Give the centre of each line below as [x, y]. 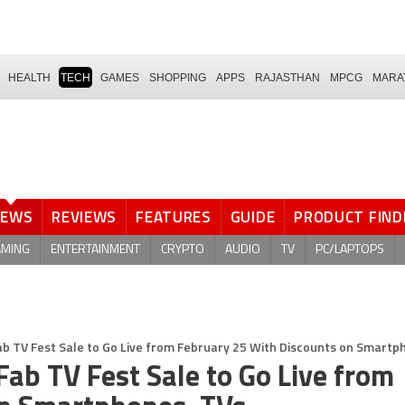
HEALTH [29, 77]
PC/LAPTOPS [350, 250]
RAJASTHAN [287, 77]
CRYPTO [183, 250]
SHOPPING [178, 77]
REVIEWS [85, 217]
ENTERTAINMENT [95, 250]
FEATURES [174, 217]
